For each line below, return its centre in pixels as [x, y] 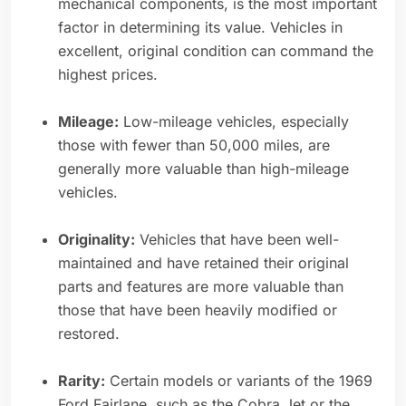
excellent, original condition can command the [216, 51]
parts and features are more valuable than [201, 287]
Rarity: [82, 381]
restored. [89, 334]
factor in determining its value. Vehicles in [200, 28]
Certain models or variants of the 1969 [239, 381]
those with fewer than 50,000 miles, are [194, 145]
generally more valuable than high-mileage [203, 169]
